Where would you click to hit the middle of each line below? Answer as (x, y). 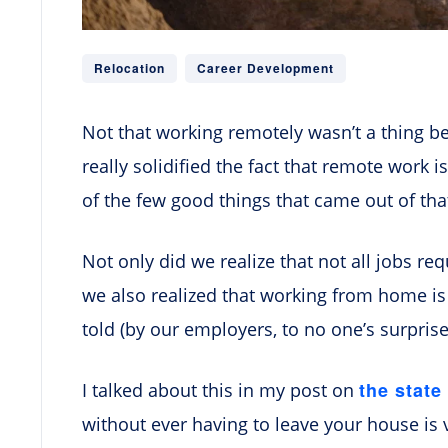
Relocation (129, 68)
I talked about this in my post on (220, 390)
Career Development (265, 68)
